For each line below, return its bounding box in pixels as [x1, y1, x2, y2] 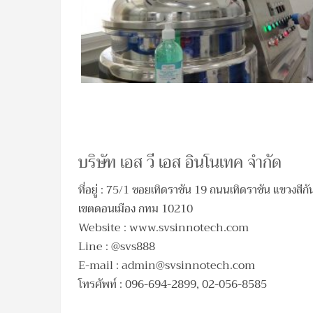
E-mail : [78, 256, 122, 276]
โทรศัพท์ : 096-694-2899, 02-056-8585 [78, 275, 267, 295]
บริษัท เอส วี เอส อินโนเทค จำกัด [78, 148, 282, 177]
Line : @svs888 [78, 237, 155, 257]
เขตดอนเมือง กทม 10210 [78, 199, 193, 219]
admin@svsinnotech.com [122, 256, 255, 276]
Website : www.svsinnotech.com [78, 218, 249, 238]
